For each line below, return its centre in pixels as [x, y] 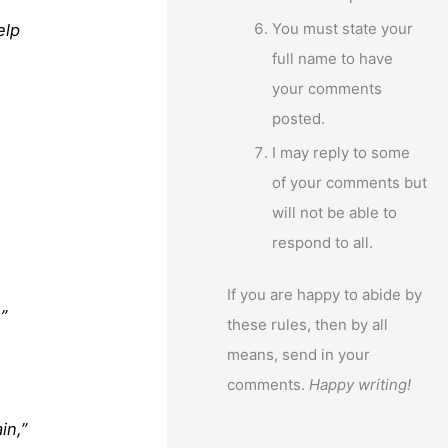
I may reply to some [341, 152]
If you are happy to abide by [325, 295]
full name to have [333, 58]
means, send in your [299, 355]
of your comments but [350, 182]
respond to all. [323, 242]
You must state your [343, 28]
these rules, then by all [308, 325]
